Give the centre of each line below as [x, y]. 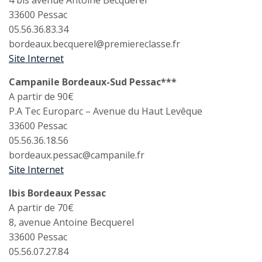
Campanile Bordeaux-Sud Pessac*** [93, 82]
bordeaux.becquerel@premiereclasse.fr [94, 44]
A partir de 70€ [41, 208]
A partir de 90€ [41, 96]
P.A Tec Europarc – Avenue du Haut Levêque [106, 111]
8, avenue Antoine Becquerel [71, 222]
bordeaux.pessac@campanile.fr [77, 155]
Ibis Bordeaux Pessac [57, 193]
